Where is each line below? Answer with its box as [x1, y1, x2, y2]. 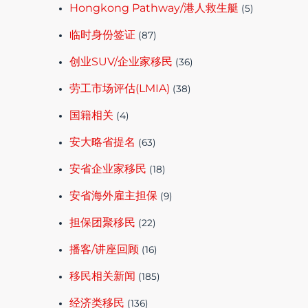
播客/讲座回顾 [69, 242, 140, 256]
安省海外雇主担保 [69, 188, 158, 202]
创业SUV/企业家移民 [69, 54, 173, 68]
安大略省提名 [69, 135, 136, 148]
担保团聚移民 [69, 215, 136, 229]
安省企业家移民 [69, 162, 147, 175]
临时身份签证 [69, 27, 136, 41]
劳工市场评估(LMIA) [69, 81, 170, 95]
